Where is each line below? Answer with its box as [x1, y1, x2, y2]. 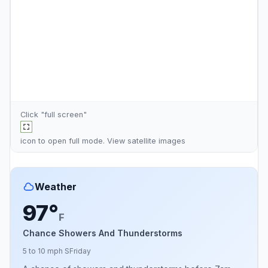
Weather [35, 180, 77, 193]
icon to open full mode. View [20, 136, 127, 145]
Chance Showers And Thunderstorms [23, 227, 182, 238]
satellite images [127, 136, 185, 145]
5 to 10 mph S [23, 246, 69, 255]
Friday [69, 246, 91, 255]
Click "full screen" [20, 109, 87, 119]
